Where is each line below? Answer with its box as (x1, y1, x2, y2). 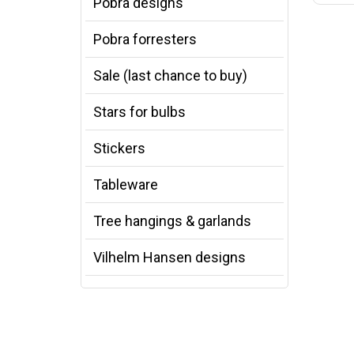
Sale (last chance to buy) (93, 67, 247, 84)
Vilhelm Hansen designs (93, 249, 246, 265)
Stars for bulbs (93, 104, 186, 120)
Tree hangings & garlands (93, 213, 251, 229)
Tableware (93, 176, 158, 193)
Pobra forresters (93, 31, 197, 47)
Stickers (93, 140, 145, 156)
